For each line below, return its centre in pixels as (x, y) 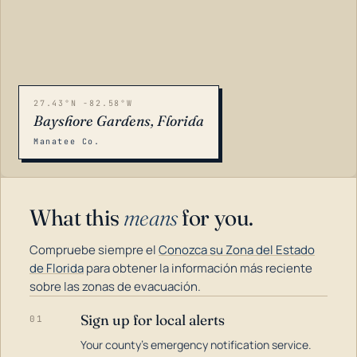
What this (76, 218)
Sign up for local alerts (153, 320)
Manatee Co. (67, 141)
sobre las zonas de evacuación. (115, 286)
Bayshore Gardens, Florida (119, 121)
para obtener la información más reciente (198, 268)
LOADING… (48, 326)
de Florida (57, 268)
